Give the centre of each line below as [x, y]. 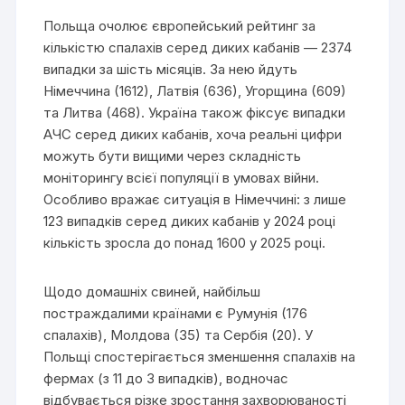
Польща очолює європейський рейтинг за [180, 25]
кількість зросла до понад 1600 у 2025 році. [185, 242]
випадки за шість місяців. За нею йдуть [171, 69]
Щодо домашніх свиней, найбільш [152, 291]
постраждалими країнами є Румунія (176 [176, 313]
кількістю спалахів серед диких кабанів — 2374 [198, 47]
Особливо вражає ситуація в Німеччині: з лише [195, 199]
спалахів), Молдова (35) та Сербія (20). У [179, 334]
